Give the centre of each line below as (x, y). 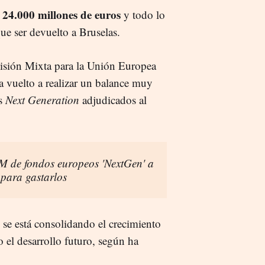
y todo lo (144, 14)
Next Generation (42, 99)
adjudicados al (113, 99)
